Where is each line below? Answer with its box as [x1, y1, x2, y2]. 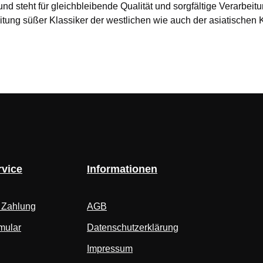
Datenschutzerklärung [87, 222, 178, 232]
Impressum [87, 244, 133, 254]
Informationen [87, 163, 157, 175]
